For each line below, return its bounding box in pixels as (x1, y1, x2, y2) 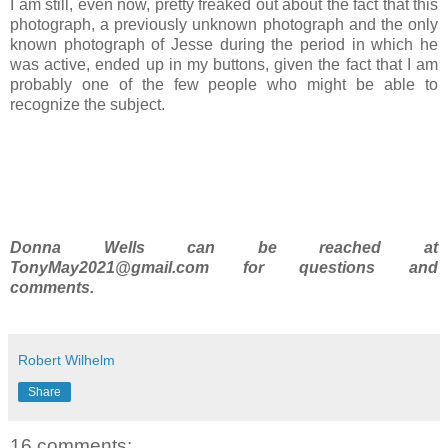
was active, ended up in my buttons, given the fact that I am (10, 55, 438, 73)
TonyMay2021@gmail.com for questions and (10, 259, 438, 277)
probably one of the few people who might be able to (10, 75, 438, 93)
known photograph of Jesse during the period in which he (10, 35, 438, 53)
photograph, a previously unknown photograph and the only (10, 15, 438, 33)
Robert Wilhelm (18, 351, 115, 368)
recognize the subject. (10, 95, 165, 113)
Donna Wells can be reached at (10, 239, 438, 257)
